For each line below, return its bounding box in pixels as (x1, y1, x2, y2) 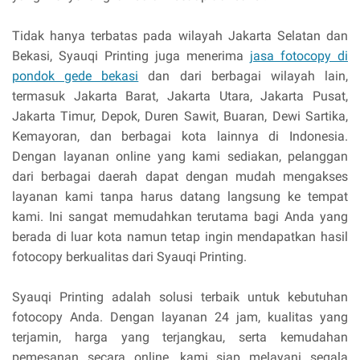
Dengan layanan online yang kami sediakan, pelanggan (12, 149, 348, 165)
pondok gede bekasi (12, 68, 139, 84)
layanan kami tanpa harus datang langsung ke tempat (12, 189, 348, 205)
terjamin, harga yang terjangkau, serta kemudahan (12, 329, 348, 346)
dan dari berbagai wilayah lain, (138, 68, 349, 84)
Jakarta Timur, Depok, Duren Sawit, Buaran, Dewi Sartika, (12, 108, 348, 125)
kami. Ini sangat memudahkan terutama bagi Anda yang (12, 209, 348, 225)
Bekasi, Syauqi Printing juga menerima (12, 48, 250, 64)
